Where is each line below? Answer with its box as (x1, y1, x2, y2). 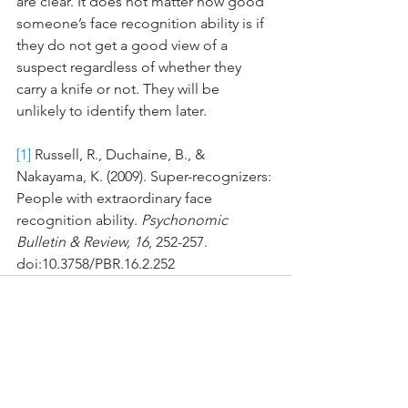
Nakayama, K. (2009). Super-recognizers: (16, 168, 275, 185)
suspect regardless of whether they (16, 58, 245, 76)
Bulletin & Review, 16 (16, 233, 148, 250)
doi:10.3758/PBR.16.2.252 (16, 255, 175, 272)
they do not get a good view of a (16, 36, 231, 54)
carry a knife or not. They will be (16, 80, 223, 97)
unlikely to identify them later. (16, 102, 214, 119)
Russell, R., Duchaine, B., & (31, 146, 209, 163)
